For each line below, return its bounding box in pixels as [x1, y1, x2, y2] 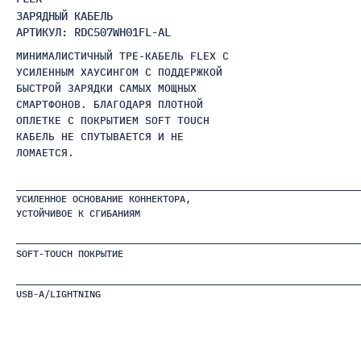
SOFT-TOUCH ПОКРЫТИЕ [16, 247, 123, 259]
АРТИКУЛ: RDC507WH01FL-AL [16, 25, 171, 39]
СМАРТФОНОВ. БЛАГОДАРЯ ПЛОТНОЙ [16, 98, 203, 111]
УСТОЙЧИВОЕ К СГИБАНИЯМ [16, 207, 140, 219]
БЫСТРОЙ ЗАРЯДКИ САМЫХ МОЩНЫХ [16, 81, 197, 95]
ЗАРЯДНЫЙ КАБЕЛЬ [16, 9, 113, 23]
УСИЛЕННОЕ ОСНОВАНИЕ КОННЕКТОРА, [16, 193, 191, 205]
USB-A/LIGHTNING [16, 288, 101, 300]
